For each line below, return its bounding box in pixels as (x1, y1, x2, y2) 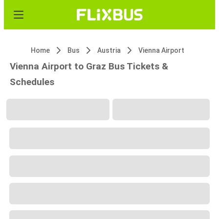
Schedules (10, 76, 54, 88)
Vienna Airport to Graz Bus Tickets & (10, 61, 168, 72)
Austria (97, 46, 121, 54)
